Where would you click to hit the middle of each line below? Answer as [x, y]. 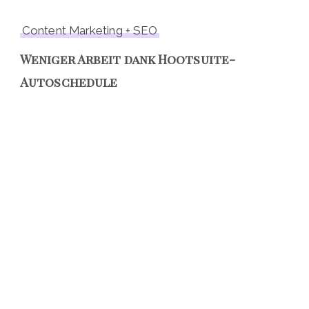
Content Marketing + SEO [90, 31]
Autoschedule [69, 82]
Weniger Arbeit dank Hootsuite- [128, 60]
